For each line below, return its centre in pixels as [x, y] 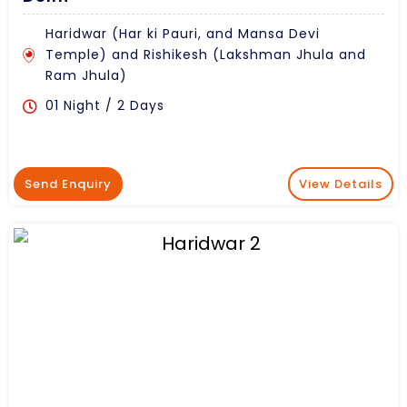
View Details [341, 184]
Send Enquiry [68, 184]
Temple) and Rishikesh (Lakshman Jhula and [206, 55]
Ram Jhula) [86, 76]
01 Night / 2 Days [105, 106]
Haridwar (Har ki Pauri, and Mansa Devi [183, 34]
